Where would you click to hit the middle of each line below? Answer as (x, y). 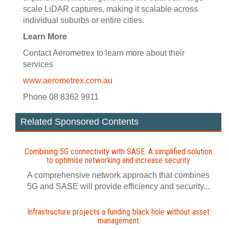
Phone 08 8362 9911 (61, 97)
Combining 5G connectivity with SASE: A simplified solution (118, 152)
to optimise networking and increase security (118, 161)
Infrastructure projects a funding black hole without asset (118, 212)
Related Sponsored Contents (79, 122)
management (118, 221)
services (38, 64)
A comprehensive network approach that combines (118, 175)
